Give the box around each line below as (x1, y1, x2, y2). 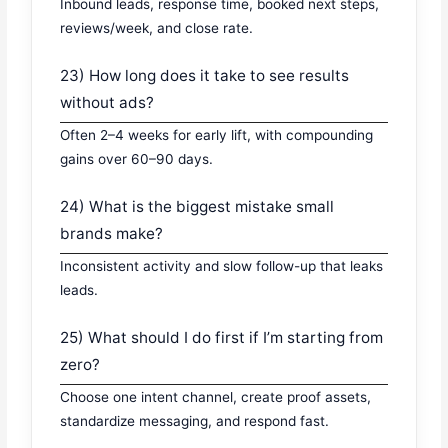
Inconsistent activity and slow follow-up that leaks (60, 258, 384, 275)
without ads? (60, 93, 155, 113)
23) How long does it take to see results (60, 66, 350, 86)
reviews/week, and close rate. (60, 20, 254, 37)
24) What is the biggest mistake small (60, 197, 335, 217)
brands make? (60, 224, 164, 244)
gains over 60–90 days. (60, 151, 214, 168)
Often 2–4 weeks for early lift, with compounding (60, 127, 374, 144)
